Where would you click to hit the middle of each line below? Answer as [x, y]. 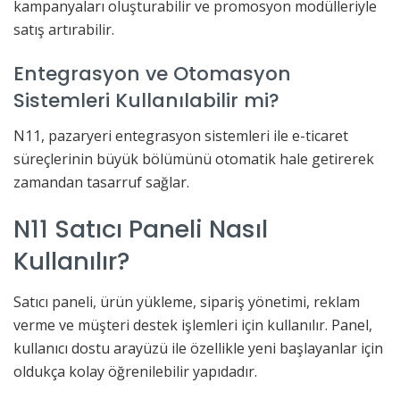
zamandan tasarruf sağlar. [101, 182]
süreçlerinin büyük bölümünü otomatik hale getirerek [194, 158]
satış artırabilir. [64, 30]
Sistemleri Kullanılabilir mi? [146, 101]
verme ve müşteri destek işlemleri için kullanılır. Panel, [193, 325]
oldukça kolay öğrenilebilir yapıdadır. [135, 372]
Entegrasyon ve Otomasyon [152, 74]
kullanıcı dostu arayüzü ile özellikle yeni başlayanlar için [198, 349]
